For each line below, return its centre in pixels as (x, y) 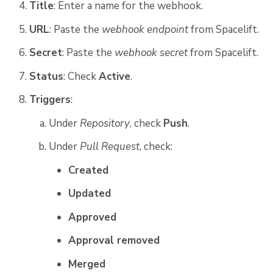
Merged (87, 264)
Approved (92, 217)
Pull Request (109, 147)
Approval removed (114, 241)
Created (88, 170)
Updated (89, 194)
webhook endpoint (145, 29)
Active (114, 76)
